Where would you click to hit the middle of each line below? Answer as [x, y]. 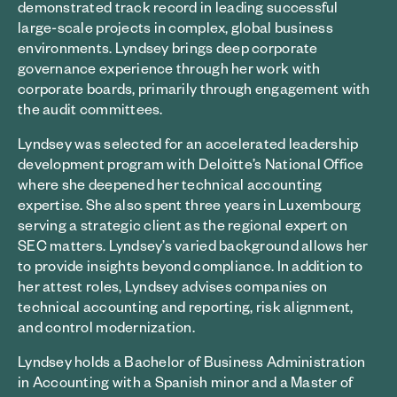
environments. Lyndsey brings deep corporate [168, 47]
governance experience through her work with [169, 68]
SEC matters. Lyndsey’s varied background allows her [193, 245]
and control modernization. [107, 327]
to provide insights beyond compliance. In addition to [191, 265]
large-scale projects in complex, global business [175, 27]
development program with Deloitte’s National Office [191, 163]
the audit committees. [90, 109]
